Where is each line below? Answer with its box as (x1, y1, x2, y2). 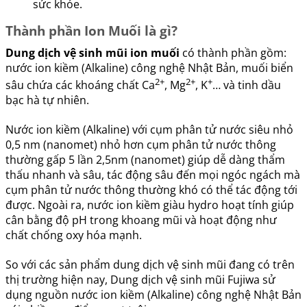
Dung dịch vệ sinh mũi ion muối (5, 45, 180, 61)
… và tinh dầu (212, 77, 281, 93)
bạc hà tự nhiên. (5, 93, 89, 108)
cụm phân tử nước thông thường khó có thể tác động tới (5, 182, 297, 198)
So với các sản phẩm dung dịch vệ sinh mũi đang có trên (5, 257, 295, 273)
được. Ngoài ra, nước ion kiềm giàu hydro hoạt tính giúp (5, 197, 294, 213)
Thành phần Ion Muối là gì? (5, 21, 177, 40)
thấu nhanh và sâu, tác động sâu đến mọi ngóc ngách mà (5, 167, 300, 183)
